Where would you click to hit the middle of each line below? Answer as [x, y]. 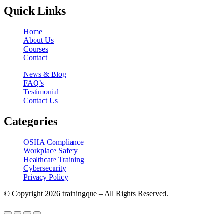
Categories [31, 121]
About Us [38, 40]
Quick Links [35, 11]
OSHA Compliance [54, 142]
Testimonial [41, 92]
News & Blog [45, 74]
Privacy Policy [46, 177]
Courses [36, 49]
